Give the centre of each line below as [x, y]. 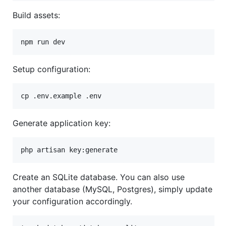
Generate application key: [62, 123]
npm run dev [43, 42]
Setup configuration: [51, 69]
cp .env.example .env [61, 96]
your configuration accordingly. [72, 201]
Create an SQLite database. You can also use [99, 177]
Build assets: [36, 15]
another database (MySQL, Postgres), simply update [112, 189]
